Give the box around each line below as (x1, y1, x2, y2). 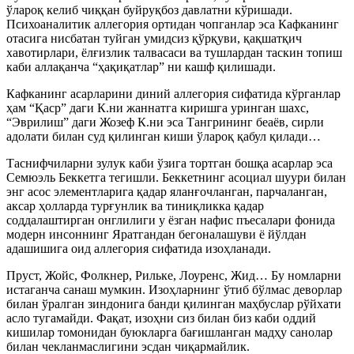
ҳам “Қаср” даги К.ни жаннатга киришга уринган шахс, (6, 101, 309, 115)
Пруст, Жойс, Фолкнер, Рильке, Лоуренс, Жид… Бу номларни (6, 269, 341, 282)
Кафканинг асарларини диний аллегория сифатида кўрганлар (6, 87, 341, 100)
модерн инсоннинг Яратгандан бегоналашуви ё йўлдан (6, 228, 307, 241)
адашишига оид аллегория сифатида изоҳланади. (6, 242, 271, 255)
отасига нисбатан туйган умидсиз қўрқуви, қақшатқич (6, 32, 302, 45)
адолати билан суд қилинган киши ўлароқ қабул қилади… (6, 130, 321, 143)
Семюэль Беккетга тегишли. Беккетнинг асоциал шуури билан (6, 171, 346, 184)
